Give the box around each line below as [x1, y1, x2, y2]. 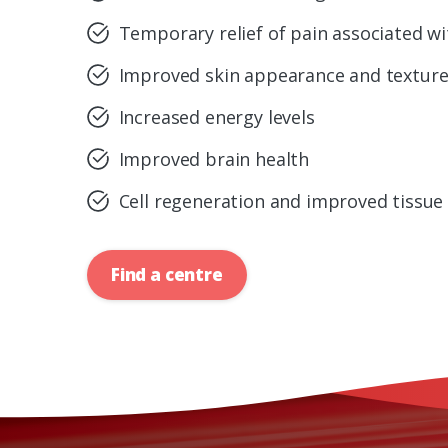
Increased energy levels [118, 105, 315, 130]
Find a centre [111, 263, 223, 287]
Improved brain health [118, 147, 310, 172]
